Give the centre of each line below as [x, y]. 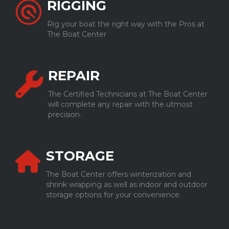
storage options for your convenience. [113, 194]
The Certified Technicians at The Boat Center [128, 94]
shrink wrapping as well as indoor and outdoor [127, 184]
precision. [65, 114]
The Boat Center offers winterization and [119, 174]
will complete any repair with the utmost [120, 104]
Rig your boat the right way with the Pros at [126, 24]
